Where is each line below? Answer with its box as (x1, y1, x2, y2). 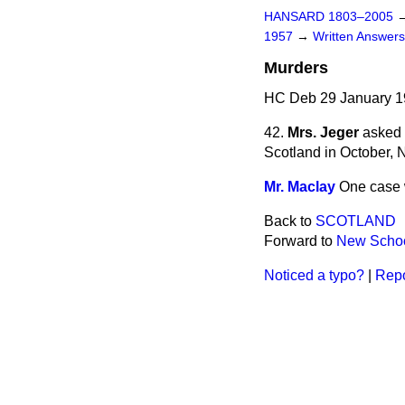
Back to (264, 213, 316, 229)
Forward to (264, 233, 336, 249)
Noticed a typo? (264, 268, 364, 283)
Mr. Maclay (264, 179, 335, 194)
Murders (264, 59, 328, 77)
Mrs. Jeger (287, 125, 359, 140)
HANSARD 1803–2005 (264, 10, 393, 24)
